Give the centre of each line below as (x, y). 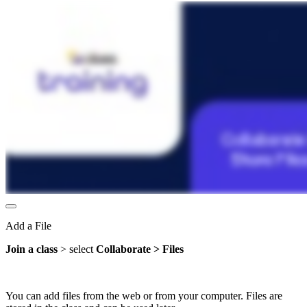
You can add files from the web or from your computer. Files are (144, 295)
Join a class (32, 249)
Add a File (28, 225)
